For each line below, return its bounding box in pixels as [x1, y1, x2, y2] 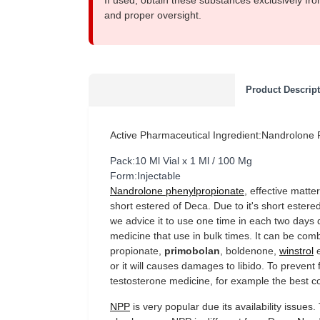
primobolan [164, 245, 220, 256]
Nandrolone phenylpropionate [110, 185, 244, 196]
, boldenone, [220, 245, 279, 256]
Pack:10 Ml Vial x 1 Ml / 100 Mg [110, 155, 252, 166]
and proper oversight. [104, 9, 201, 21]
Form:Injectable [110, 170, 181, 181]
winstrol [279, 245, 314, 256]
